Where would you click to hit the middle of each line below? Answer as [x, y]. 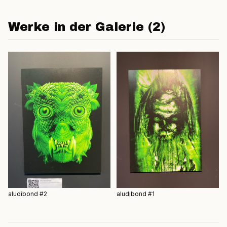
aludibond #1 [136, 194]
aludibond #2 [28, 194]
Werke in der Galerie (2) [87, 27]
